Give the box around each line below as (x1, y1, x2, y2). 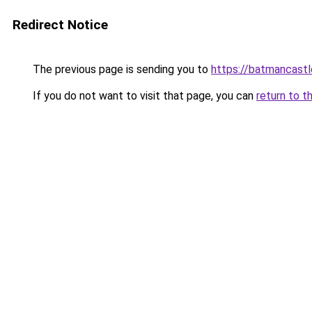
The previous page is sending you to (30, 63, 211, 76)
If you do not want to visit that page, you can (30, 89, 256, 102)
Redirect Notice (13, 17, 108, 33)
